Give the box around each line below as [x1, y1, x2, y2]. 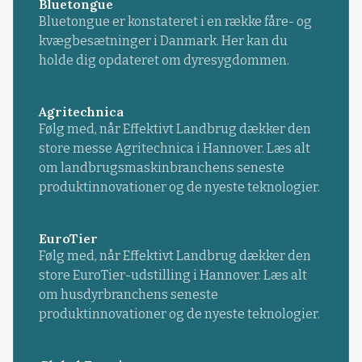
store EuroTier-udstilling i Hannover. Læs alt [38, 267, 307, 284]
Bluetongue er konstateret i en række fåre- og [38, 13, 312, 29]
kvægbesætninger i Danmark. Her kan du [38, 32, 288, 48]
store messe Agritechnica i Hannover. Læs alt [38, 141, 310, 157]
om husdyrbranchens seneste [38, 287, 218, 303]
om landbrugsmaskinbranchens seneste [38, 160, 284, 176]
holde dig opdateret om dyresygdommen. [38, 52, 289, 68]
